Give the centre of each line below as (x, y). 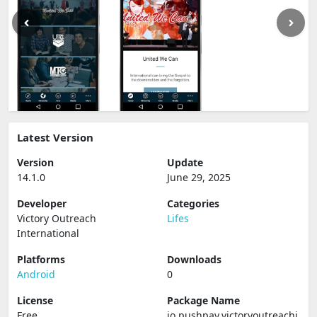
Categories (193, 203)
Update (185, 162)
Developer (42, 203)
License (35, 300)
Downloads (194, 259)
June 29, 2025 (199, 177)
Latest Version (55, 137)
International (48, 233)
